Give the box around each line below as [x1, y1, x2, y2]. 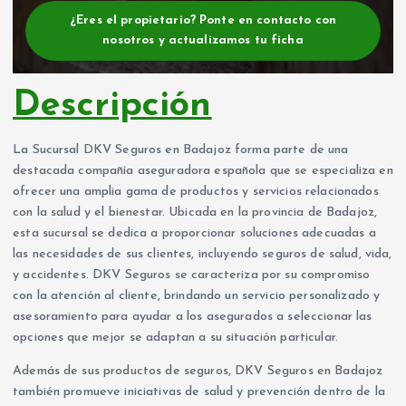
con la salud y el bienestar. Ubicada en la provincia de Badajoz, [13, 206, 378, 220]
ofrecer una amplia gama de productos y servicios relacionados [13, 185, 379, 199]
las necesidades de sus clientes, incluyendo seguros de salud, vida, [13, 247, 392, 262]
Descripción [13, 88, 212, 125]
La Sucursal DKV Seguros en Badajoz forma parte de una [13, 143, 349, 158]
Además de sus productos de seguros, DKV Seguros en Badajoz [13, 364, 383, 379]
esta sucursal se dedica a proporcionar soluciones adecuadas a [13, 227, 376, 241]
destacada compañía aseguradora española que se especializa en [13, 164, 393, 179]
